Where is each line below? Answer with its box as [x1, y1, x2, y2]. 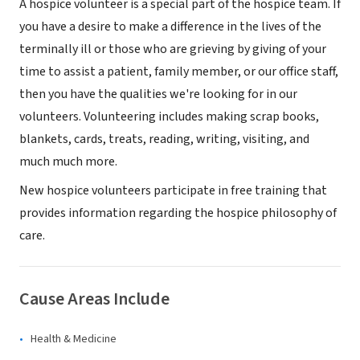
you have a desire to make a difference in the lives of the [19, 18, 321, 35]
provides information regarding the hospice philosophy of [19, 204, 337, 222]
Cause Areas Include [19, 286, 170, 312]
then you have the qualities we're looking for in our [19, 85, 297, 103]
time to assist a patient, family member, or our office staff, [19, 63, 338, 80]
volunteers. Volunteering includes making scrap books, [19, 108, 319, 125]
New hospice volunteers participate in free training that [19, 182, 327, 199]
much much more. [19, 153, 117, 170]
